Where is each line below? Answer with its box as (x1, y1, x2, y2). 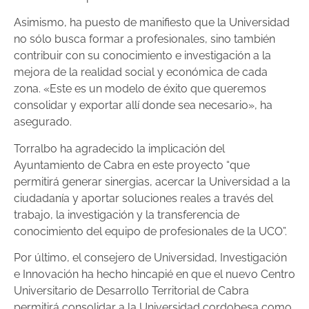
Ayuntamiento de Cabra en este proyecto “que (14, 158, 250, 172)
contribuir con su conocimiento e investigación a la (14, 49, 271, 63)
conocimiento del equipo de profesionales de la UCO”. (14, 224, 287, 238)
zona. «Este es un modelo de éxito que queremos (14, 82, 266, 96)
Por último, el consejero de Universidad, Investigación (14, 251, 287, 265)
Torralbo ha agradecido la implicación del (14, 141, 225, 155)
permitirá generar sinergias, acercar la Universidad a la (14, 175, 290, 188)
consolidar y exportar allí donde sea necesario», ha (14, 99, 272, 112)
